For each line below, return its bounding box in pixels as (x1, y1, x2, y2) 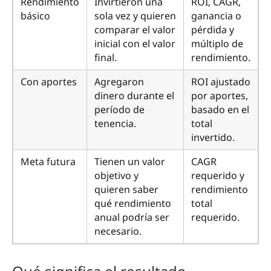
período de (94, 103, 145, 117)
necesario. (94, 224, 142, 238)
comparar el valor (94, 23, 175, 37)
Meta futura (21, 155, 76, 169)
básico (21, 9, 50, 23)
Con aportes (21, 75, 77, 89)
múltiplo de (191, 37, 243, 51)
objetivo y (94, 169, 139, 183)
